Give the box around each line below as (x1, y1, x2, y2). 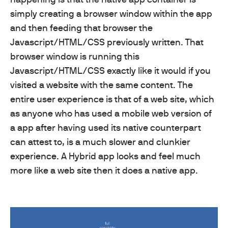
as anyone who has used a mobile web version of (10, 107, 212, 119)
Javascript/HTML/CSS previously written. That (10, 36, 204, 47)
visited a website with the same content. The (10, 79, 193, 90)
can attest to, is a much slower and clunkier (10, 136, 190, 147)
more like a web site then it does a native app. (10, 164, 198, 176)
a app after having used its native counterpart (10, 122, 201, 133)
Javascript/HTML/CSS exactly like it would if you (10, 65, 211, 76)
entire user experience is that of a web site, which (10, 93, 214, 104)
